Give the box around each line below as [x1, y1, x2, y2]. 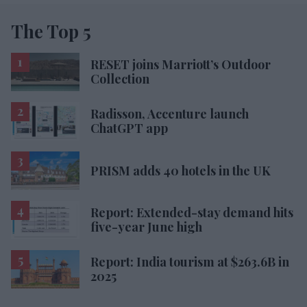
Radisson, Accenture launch [90, 105, 249, 122]
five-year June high [90, 219, 202, 236]
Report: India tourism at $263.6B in [90, 254, 289, 271]
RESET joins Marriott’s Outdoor [90, 56, 271, 73]
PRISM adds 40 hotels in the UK [90, 162, 271, 179]
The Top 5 [11, 19, 91, 43]
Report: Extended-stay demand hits [90, 204, 293, 221]
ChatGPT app [90, 119, 168, 136]
